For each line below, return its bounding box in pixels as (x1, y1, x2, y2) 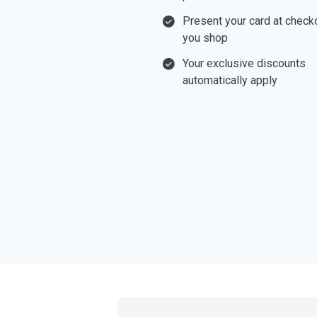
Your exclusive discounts (183, 56, 306, 70)
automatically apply (183, 73, 277, 87)
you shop (183, 30, 228, 45)
